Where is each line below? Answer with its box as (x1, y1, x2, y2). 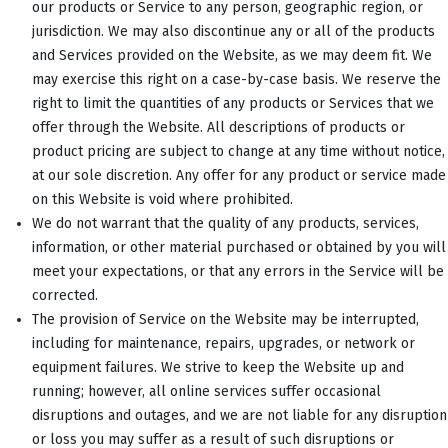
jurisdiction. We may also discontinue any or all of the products (32, 22, 435, 40)
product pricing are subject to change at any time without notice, (32, 142, 445, 160)
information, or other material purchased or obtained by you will (32, 238, 446, 256)
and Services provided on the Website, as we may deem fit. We (32, 46, 432, 64)
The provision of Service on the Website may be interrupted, (32, 310, 419, 328)
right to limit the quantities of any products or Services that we (32, 94, 434, 112)
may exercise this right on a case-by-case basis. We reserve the (32, 70, 441, 88)
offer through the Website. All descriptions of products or (32, 118, 405, 136)
